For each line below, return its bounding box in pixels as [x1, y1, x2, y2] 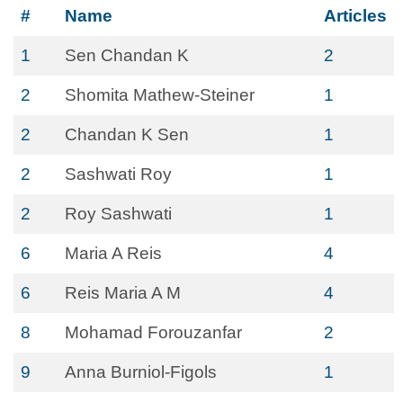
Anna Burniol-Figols [65, 363, 217, 381]
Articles [324, 6, 387, 25]
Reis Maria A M [65, 283, 181, 302]
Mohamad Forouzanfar [65, 323, 242, 342]
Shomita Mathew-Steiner [65, 85, 255, 104]
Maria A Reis [65, 244, 162, 263]
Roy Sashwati [65, 204, 172, 223]
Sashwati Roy [65, 165, 172, 184]
